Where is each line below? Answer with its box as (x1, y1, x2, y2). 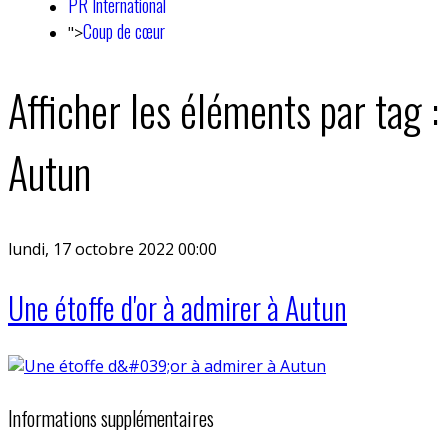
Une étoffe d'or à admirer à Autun (8, 284, 347, 330)
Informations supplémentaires (8, 403, 214, 434)
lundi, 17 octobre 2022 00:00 (8, 237, 217, 260)
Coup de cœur (83, 18, 165, 44)
